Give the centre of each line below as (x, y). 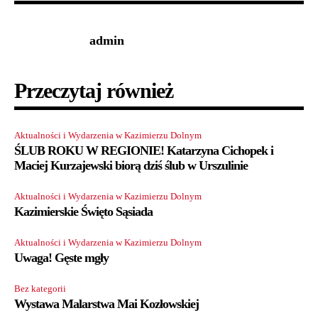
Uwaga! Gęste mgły (61, 257)
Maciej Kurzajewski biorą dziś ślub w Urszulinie (131, 165)
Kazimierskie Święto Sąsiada (83, 211)
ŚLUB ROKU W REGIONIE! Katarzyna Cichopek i (144, 150)
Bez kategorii (40, 288)
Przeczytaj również (94, 90)
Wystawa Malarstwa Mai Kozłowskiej (106, 303)
